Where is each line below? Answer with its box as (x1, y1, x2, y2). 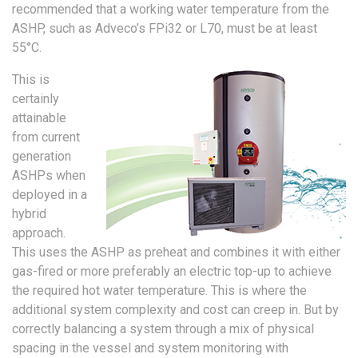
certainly (12, 91, 59, 107)
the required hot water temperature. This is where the (12, 283, 307, 299)
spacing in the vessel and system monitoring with (12, 340, 288, 356)
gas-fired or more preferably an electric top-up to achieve (12, 264, 332, 280)
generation (12, 149, 71, 165)
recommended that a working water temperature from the (12, 2, 329, 18)
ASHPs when (12, 168, 86, 184)
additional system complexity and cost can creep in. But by (12, 302, 339, 318)
